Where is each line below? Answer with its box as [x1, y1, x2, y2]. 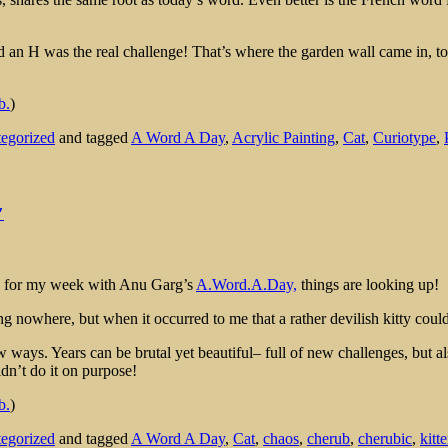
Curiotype [373, 128, 436, 146]
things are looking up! [297, 276, 439, 294]
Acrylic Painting [232, 128, 335, 146]
